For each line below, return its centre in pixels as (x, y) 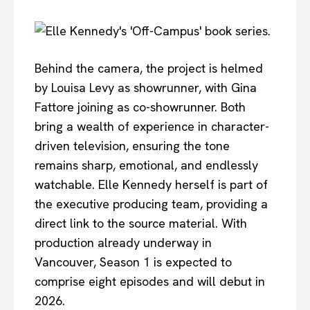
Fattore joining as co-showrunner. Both (140, 107)
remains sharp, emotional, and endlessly (146, 165)
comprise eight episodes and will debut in (150, 281)
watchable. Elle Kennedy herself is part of (151, 184)
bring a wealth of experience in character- (152, 126)
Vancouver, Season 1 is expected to (133, 262)
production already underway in (123, 242)
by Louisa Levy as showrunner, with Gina (146, 87)
